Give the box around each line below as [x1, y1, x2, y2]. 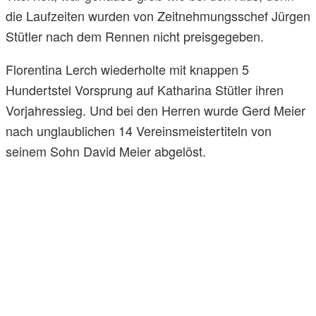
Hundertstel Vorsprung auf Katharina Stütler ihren [6, 80, 284, 99]
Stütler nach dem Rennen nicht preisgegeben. [6, 27, 264, 46]
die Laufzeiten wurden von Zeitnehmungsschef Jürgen [6, 6, 310, 25]
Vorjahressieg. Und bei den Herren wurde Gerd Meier [6, 101, 305, 120]
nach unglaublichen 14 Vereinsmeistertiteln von [6, 121, 272, 140]
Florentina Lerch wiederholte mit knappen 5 [6, 60, 249, 79]
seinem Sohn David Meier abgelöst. [6, 142, 206, 161]
